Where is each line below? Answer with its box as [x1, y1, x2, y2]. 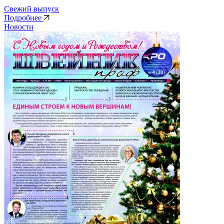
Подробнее [4, 13, 43, 22]
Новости [4, 22, 33, 31]
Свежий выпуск [4, 4, 59, 13]
